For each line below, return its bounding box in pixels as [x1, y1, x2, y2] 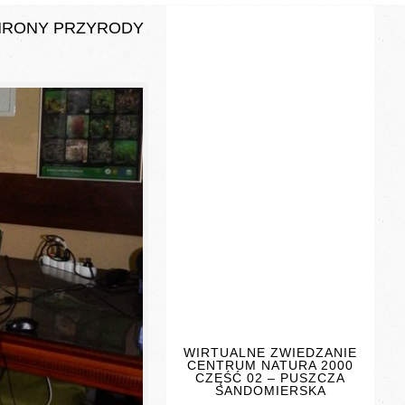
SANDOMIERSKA [214, 383, 326, 398]
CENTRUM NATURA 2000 [187, 358, 354, 372]
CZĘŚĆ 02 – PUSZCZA [195, 371, 346, 385]
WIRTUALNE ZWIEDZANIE [184, 345, 358, 360]
